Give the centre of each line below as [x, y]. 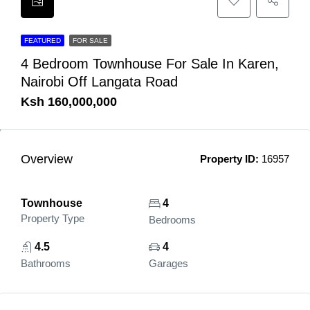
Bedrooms [172, 220]
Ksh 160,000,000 [69, 102]
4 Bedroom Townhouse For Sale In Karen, [150, 64]
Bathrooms [46, 263]
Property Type [53, 218]
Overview [47, 159]
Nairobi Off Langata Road [99, 82]
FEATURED [43, 40]
